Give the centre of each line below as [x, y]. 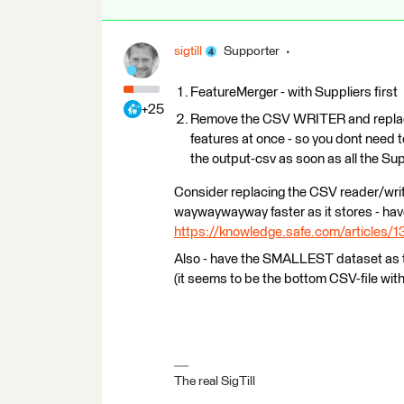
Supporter [252, 51]
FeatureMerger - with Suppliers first [294, 92]
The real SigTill [215, 381]
